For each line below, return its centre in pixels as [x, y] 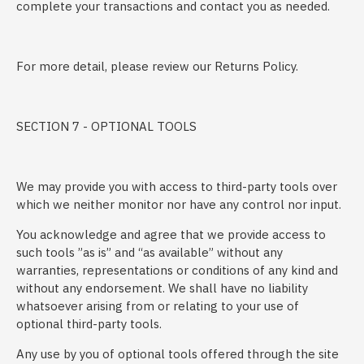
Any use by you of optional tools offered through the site [178, 354]
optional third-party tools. [89, 324]
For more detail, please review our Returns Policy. [157, 66]
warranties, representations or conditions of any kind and [177, 270]
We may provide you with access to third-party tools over [177, 186]
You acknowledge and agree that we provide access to [171, 234]
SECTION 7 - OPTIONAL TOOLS [106, 126]
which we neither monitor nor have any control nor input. [179, 204]
